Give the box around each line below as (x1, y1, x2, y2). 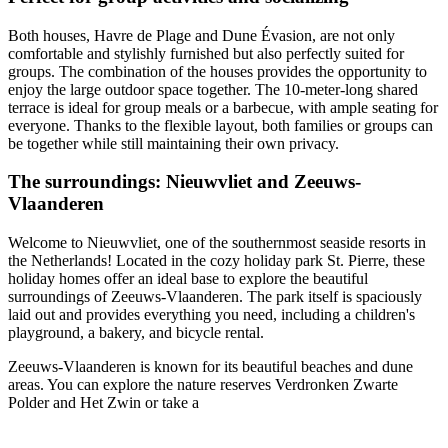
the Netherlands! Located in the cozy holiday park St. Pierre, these (8, 251, 425, 269)
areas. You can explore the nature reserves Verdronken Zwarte (8, 375, 398, 393)
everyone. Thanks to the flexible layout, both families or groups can (8, 116, 433, 134)
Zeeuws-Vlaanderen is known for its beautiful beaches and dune (8, 357, 413, 375)
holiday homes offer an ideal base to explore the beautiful (8, 269, 368, 287)
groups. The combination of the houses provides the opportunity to (8, 62, 427, 80)
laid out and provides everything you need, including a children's (8, 305, 415, 323)
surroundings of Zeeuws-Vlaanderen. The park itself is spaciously (8, 287, 422, 305)
